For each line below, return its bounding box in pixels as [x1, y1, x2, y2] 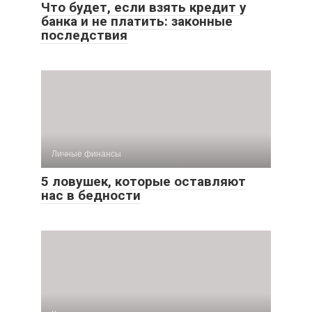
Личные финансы [52, 149, 121, 159]
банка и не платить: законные [41, 13, 233, 29]
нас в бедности [41, 187, 141, 203]
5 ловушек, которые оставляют [41, 173, 246, 189]
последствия [41, 27, 127, 43]
